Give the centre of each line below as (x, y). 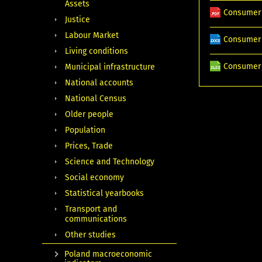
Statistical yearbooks (104, 193)
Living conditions (96, 51)
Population (85, 130)
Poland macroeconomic (108, 254)
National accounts (99, 82)
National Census (96, 98)
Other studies (90, 235)
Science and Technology (110, 161)
